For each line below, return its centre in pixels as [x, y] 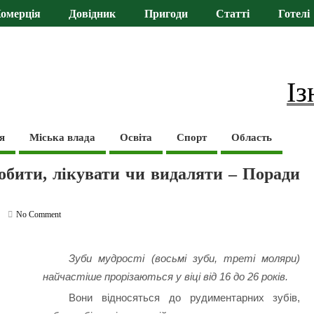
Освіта [136, 137]
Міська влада [63, 137]
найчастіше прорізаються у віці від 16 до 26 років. [165, 277]
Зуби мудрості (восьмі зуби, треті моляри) [185, 259]
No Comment [39, 214]
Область [252, 137]
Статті [233, 14]
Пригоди [166, 14]
